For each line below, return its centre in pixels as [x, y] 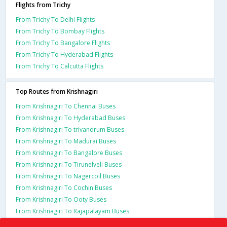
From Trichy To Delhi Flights [55, 19]
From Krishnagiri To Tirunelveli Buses [69, 164]
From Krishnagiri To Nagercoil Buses [68, 176]
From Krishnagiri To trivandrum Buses [70, 129]
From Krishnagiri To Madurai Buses [66, 141]
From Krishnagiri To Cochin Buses [64, 187]
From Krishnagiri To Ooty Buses [61, 199]
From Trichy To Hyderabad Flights [64, 54]
